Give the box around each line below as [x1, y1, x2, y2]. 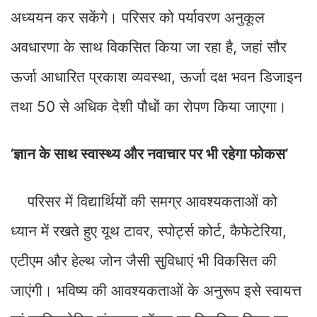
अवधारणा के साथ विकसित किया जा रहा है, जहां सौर [11, 38, 287, 56]
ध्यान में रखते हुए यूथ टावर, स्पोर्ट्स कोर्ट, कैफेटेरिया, [11, 221, 287, 240]
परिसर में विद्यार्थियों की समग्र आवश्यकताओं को [11, 192, 277, 210]
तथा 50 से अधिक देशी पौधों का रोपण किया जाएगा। [11, 97, 287, 115]
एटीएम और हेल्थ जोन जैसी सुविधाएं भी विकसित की [11, 251, 277, 270]
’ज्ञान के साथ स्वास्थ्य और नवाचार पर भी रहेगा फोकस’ [11, 144, 288, 163]
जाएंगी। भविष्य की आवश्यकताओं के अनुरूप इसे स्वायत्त [11, 281, 301, 299]
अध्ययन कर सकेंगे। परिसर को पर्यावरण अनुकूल [11, 8, 265, 26]
